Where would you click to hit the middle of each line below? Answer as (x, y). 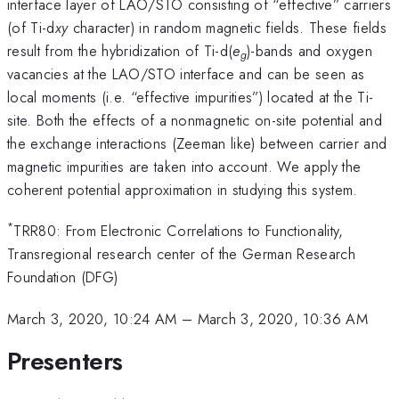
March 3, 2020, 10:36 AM (283, 318)
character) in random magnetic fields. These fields (227, 27)
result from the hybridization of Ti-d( (120, 50)
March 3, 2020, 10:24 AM (92, 318)
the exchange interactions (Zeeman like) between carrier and (197, 143)
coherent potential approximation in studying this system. (183, 189)
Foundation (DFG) (63, 277)
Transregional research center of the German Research (182, 254)
